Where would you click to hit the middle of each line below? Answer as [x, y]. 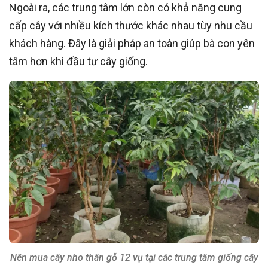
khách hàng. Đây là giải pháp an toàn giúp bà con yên [132, 44]
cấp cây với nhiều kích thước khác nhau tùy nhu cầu [131, 26]
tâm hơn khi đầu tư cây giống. [78, 62]
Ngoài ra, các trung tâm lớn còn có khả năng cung [125, 8]
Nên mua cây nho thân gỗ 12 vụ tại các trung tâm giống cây [134, 258]
